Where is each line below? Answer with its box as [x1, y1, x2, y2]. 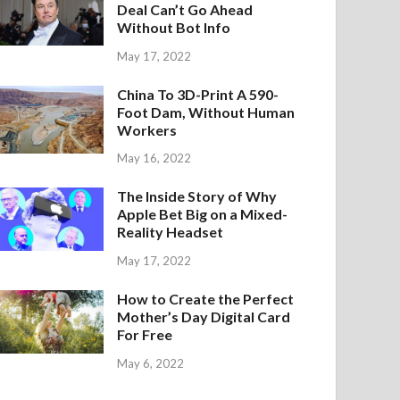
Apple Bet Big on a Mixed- [117, 205, 288, 223]
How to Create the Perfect [117, 290, 295, 308]
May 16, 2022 [117, 151, 192, 166]
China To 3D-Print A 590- [117, 85, 279, 103]
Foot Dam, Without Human [117, 103, 296, 121]
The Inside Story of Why [117, 187, 278, 205]
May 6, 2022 [117, 355, 185, 371]
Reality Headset [117, 223, 224, 241]
